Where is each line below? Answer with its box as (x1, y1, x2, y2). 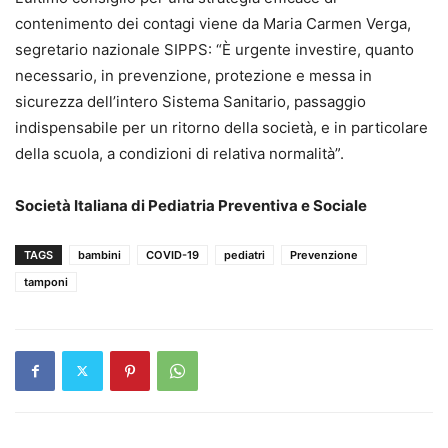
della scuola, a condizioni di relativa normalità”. (15, 143, 344, 163)
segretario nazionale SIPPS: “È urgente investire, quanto (15, 39, 414, 59)
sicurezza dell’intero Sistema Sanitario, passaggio (15, 91, 366, 111)
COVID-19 (146, 247, 199, 262)
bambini (78, 247, 121, 262)
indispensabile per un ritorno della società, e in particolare (15, 117, 428, 137)
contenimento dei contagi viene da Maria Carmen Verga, (15, 13, 411, 33)
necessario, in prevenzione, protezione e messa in (15, 65, 372, 85)
